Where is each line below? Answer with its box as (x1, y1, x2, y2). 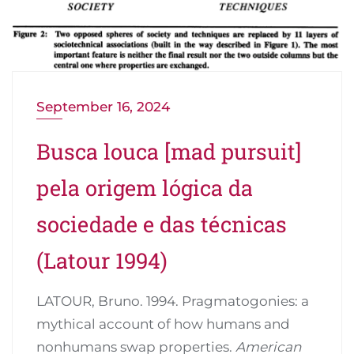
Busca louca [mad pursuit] (36, 137, 301, 166)
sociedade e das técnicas (36, 209, 287, 239)
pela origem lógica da (36, 173, 253, 202)
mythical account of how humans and (36, 316, 290, 333)
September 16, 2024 (36, 99, 170, 115)
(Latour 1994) (36, 246, 168, 275)
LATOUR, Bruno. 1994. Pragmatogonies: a (36, 293, 309, 310)
